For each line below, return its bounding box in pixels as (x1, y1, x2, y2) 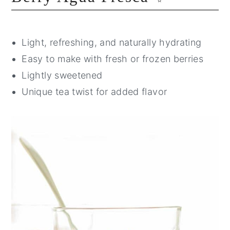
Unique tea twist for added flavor (22, 86, 167, 97)
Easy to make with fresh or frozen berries (22, 53, 204, 64)
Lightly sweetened (22, 69, 103, 81)
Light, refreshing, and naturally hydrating (22, 36, 202, 48)
